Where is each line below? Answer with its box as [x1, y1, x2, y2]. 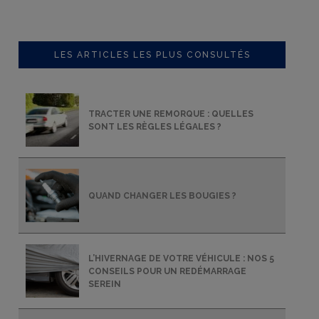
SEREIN [88, 278, 121, 289]
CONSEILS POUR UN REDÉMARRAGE [88, 266, 246, 276]
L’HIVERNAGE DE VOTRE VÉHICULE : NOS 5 [88, 253, 274, 263]
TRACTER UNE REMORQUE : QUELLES [88, 108, 253, 119]
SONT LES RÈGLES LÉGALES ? [88, 121, 221, 132]
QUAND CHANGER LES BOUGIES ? [88, 190, 236, 201]
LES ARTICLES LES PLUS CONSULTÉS [53, 50, 251, 60]
